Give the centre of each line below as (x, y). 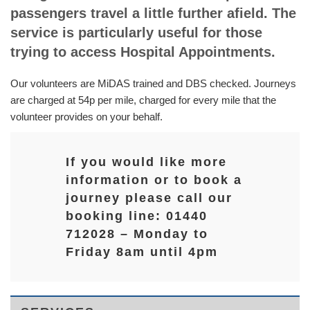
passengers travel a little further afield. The (153, 13)
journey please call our (149, 198)
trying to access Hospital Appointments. (143, 52)
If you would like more (146, 162)
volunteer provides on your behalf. (86, 117)
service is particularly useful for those (136, 33)
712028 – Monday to (137, 234)
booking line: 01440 (137, 216)
